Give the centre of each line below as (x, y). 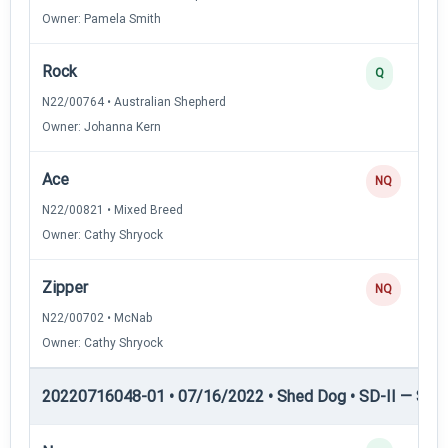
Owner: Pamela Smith (101, 18)
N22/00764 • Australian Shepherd (134, 101)
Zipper (65, 287)
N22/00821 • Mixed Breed (112, 209)
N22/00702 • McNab (97, 317)
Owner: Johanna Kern (101, 126)
